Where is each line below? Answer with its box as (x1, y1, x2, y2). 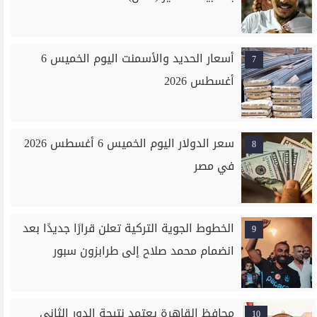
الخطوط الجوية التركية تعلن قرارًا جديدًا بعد (23, 217, 235, 239)
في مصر (194, 155, 235, 177)
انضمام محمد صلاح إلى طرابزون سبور (53, 240, 235, 262)
